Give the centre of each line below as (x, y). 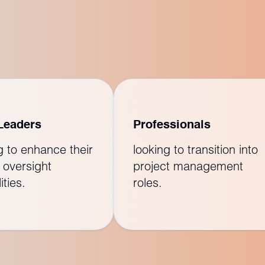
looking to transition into (195, 149)
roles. (148, 182)
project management (188, 165)
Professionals (172, 125)
